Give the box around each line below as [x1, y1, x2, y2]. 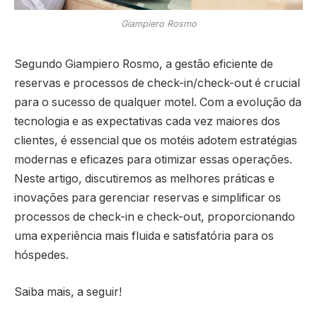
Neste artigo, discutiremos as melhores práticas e [14, 172, 275, 186]
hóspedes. [14, 248, 69, 263]
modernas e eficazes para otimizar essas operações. [14, 153, 292, 167]
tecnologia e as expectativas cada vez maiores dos [14, 115, 280, 129]
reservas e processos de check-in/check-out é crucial [14, 76, 300, 91]
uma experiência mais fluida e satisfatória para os [14, 229, 274, 243]
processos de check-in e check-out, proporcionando [14, 210, 295, 224]
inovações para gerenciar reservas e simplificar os [14, 191, 281, 205]
